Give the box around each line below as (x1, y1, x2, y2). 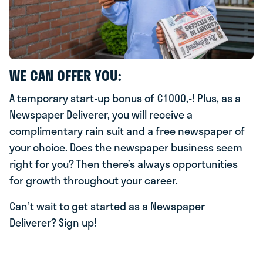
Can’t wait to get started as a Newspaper (9, 198, 205, 214)
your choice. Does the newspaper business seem (9, 139, 242, 156)
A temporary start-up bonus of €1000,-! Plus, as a (9, 90, 241, 106)
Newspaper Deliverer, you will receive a (9, 106, 193, 123)
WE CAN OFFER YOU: (9, 65, 122, 86)
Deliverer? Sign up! (9, 214, 97, 231)
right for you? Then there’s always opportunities (9, 156, 238, 172)
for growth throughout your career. (9, 172, 178, 188)
